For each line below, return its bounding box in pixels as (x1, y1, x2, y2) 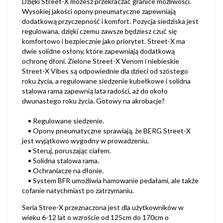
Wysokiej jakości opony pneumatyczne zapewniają (22, 6, 176, 15)
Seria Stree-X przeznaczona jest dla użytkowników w (22, 203, 184, 212)
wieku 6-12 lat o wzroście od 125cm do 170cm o (22, 213, 169, 222)
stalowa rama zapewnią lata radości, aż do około (22, 86, 168, 95)
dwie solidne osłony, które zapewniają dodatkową (22, 46, 175, 55)
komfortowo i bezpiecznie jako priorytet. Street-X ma (22, 36, 185, 45)
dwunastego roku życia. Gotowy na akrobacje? (22, 96, 165, 105)
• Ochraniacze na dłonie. (22, 166, 104, 175)
